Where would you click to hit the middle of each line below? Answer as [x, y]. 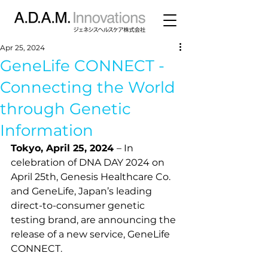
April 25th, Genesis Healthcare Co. [92, 177]
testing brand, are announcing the [95, 220]
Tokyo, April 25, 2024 [64, 148]
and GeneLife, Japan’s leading [83, 191]
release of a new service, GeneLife [92, 234]
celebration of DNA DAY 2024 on [89, 162]
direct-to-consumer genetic [79, 205]
